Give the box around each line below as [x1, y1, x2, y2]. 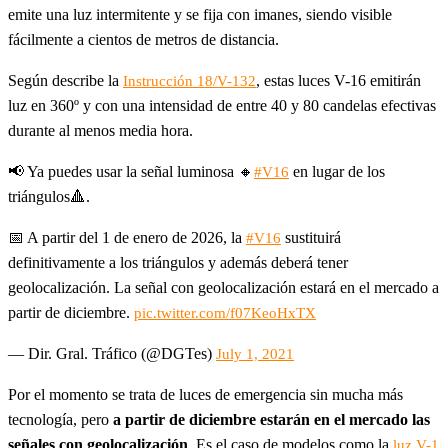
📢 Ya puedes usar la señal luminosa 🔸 [8, 162, 254, 180]
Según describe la [8, 71, 123, 89]
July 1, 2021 [216, 345, 294, 362]
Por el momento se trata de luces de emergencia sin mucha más [8, 385, 403, 403]
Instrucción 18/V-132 [123, 72, 256, 89]
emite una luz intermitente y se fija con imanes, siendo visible [8, 5, 392, 23]
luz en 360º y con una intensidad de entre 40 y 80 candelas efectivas [8, 96, 436, 114]
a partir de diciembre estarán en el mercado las [113, 410, 430, 428]
